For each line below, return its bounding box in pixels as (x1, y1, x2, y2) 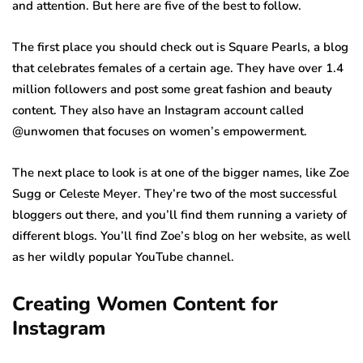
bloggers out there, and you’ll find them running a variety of (12, 206, 347, 223)
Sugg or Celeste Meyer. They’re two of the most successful (12, 185, 337, 202)
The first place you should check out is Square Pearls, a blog (12, 38, 348, 55)
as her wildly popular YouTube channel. (12, 248, 234, 265)
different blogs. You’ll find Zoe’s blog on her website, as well (12, 227, 351, 244)
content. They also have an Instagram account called (12, 101, 304, 118)
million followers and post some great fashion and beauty (12, 80, 332, 97)
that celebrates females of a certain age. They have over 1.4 (12, 59, 344, 76)
